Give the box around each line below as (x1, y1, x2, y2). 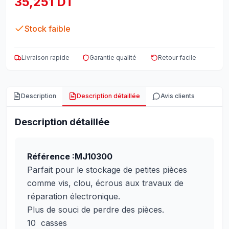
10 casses (27, 218, 67, 228)
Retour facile (157, 54, 196, 61)
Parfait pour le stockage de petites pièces (27, 165, 187, 175)
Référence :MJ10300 (27, 151, 112, 162)
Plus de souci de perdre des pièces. (27, 204, 164, 215)
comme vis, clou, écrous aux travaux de (27, 178, 184, 188)
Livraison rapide (21, 54, 70, 61)
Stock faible (25, 24, 71, 34)
